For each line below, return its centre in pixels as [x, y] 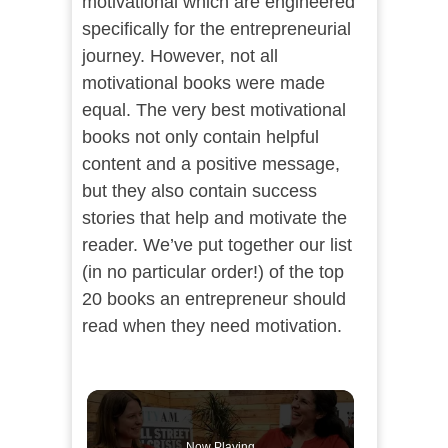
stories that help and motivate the [214, 218]
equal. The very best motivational [213, 110]
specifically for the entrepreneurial [216, 29]
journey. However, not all [179, 56]
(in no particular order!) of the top [212, 272]
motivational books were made [203, 83]
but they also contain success [199, 191]
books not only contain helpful [200, 137]
